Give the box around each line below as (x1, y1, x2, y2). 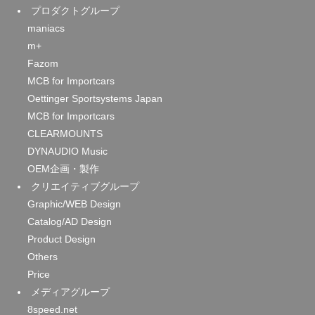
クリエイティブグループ (31, 181, 139, 192)
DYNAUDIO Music (27, 146, 108, 157)
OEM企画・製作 (27, 163, 99, 174)
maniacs (27, 22, 65, 34)
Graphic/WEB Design (27, 198, 121, 210)
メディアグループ (31, 286, 110, 297)
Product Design (27, 233, 96, 245)
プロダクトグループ (31, 5, 120, 16)
